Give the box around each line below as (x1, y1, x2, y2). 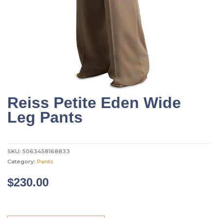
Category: (7, 158, 37, 165)
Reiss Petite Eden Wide (7, 93, 181, 111)
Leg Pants (7, 108, 83, 126)
